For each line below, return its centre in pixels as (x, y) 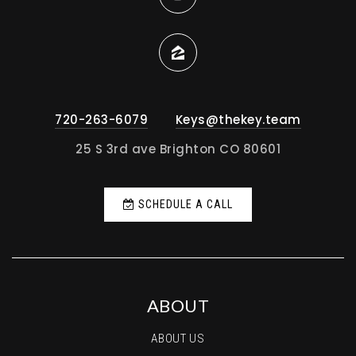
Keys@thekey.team (238, 120)
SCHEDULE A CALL (184, 205)
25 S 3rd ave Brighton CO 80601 (178, 149)
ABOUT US (178, 339)
